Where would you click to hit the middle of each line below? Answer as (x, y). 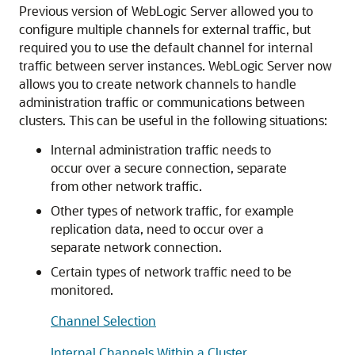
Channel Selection (103, 321)
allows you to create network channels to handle (158, 84)
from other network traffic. (126, 186)
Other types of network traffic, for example (172, 210)
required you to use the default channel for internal (166, 47)
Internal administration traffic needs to (161, 149)
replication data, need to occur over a (157, 229)
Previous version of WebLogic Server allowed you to (166, 11)
